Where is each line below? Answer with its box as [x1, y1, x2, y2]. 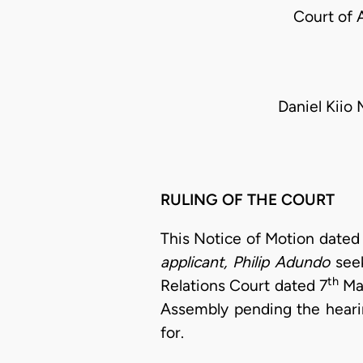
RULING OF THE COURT [160, 190, 335, 209]
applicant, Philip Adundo [160, 253, 335, 272]
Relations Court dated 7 [160, 276, 327, 296]
